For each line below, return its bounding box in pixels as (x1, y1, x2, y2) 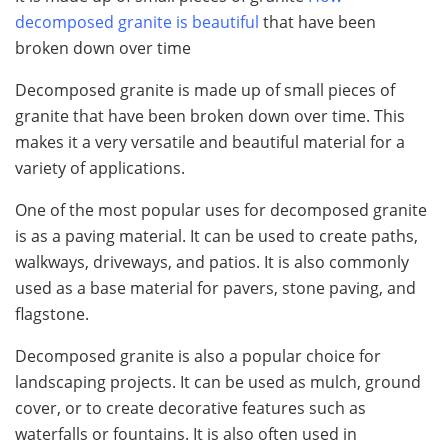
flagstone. (15, 303, 89, 326)
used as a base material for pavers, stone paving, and (15, 277, 416, 300)
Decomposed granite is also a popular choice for (15, 345, 381, 368)
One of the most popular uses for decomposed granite (15, 199, 427, 222)
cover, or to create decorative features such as (15, 397, 366, 420)
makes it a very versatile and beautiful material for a (15, 131, 405, 154)
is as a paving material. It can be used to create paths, (15, 225, 418, 248)
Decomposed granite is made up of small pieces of (15, 79, 395, 102)
